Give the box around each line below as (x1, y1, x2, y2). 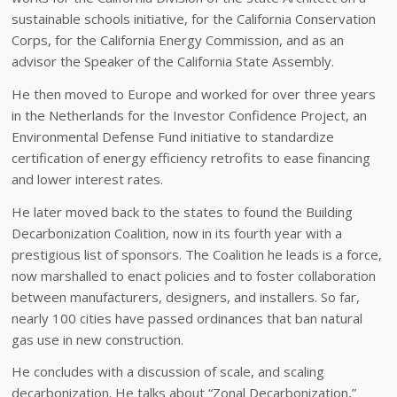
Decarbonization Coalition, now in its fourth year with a (12, 223, 343, 242)
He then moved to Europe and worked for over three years (12, 84, 377, 103)
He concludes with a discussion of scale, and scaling (12, 362, 325, 381)
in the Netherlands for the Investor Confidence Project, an (12, 105, 368, 124)
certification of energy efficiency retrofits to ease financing (12, 148, 371, 167)
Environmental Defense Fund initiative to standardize (12, 127, 335, 145)
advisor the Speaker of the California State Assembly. (12, 52, 335, 71)
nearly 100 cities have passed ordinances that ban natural (12, 308, 363, 327)
